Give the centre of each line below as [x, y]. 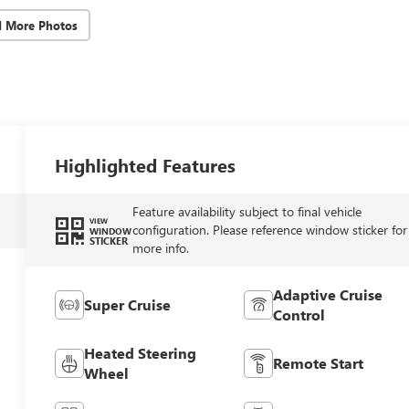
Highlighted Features [146, 165]
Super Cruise [128, 305]
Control [299, 315]
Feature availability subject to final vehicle [246, 212]
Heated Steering [141, 353]
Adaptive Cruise [327, 295]
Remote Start [318, 363]
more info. [160, 248]
